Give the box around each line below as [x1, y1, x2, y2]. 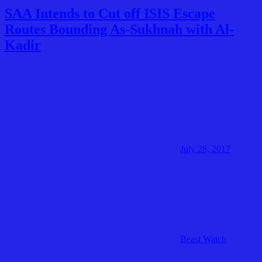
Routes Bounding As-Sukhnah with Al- [5, 21, 234, 37]
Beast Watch [180, 234, 226, 244]
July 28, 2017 [180, 144, 230, 154]
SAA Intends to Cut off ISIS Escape [5, 5, 215, 21]
